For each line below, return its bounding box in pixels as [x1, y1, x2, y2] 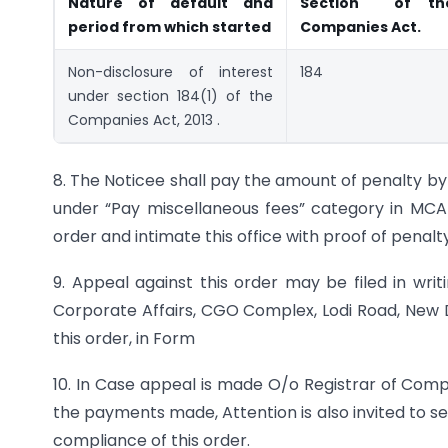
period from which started [68, 17, 271, 38]
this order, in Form [53, 326, 195, 350]
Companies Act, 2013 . [68, 110, 220, 131]
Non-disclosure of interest [68, 62, 273, 83]
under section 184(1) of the [68, 86, 273, 107]
